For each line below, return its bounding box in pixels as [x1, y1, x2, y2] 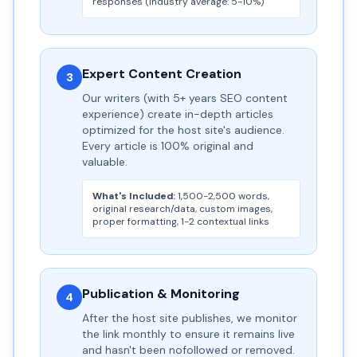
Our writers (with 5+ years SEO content [82, 91, 288, 105]
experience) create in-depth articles [82, 107, 273, 121]
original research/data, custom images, [92, 202, 273, 215]
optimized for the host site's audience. [82, 123, 284, 137]
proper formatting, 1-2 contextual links [92, 215, 269, 228]
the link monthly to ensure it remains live [82, 327, 295, 341]
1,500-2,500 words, [175, 190, 269, 202]
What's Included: [92, 190, 175, 202]
